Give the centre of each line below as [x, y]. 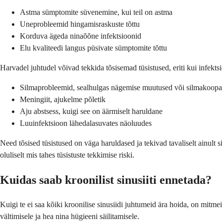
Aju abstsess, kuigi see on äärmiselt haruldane [91, 111]
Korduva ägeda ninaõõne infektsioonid [81, 36]
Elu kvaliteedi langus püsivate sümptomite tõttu [93, 48]
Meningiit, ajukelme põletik [63, 99]
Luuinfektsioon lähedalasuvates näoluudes [86, 123]
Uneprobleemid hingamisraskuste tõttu [80, 24]
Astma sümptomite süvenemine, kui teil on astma [96, 12]
